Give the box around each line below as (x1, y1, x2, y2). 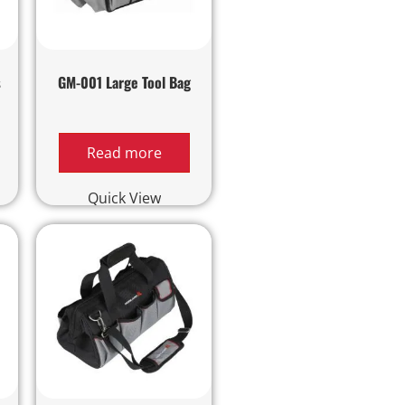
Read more (86, 142, 162, 163)
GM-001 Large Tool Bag (57, 71, 191, 93)
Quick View (87, 187, 161, 208)
